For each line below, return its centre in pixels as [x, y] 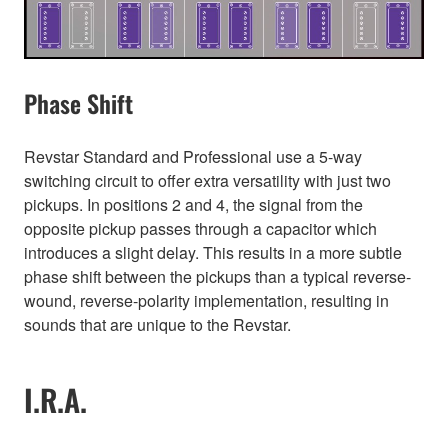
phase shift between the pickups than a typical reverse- [217, 276]
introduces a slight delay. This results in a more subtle [213, 252]
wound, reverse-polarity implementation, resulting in [206, 300]
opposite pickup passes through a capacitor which [200, 228]
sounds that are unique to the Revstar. [157, 324]
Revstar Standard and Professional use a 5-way [193, 156]
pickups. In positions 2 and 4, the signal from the [193, 204]
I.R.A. [55, 400]
